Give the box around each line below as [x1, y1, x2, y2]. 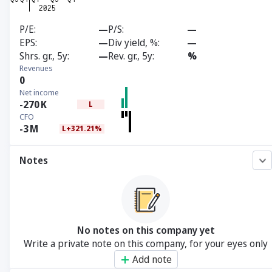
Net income [19, 87, 59, 98]
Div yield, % [108, 36, 158, 49]
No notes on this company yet [76, 223, 215, 237]
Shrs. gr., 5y [19, 49, 67, 63]
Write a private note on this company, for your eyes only [24, 237, 268, 250]
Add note [132, 253, 172, 266]
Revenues [19, 63, 53, 73]
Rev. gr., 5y [108, 49, 152, 63]
